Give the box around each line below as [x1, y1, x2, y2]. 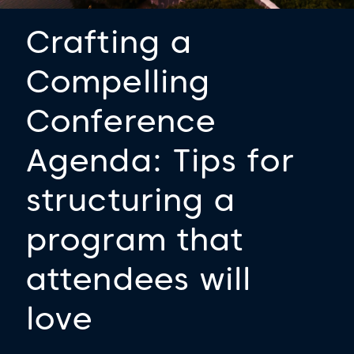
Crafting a [26, 23, 193, 61]
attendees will [26, 260, 252, 298]
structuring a [26, 181, 236, 219]
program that [26, 220, 244, 258]
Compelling [26, 62, 211, 100]
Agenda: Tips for [26, 141, 295, 179]
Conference [26, 102, 217, 140]
